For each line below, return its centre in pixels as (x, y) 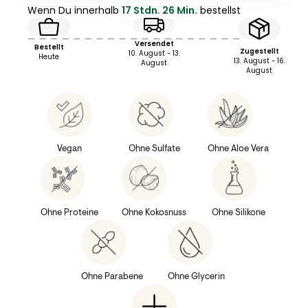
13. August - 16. (259, 60)
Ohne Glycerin (196, 276)
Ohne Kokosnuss (154, 212)
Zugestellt (259, 51)
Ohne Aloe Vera (239, 148)
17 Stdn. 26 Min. (159, 10)
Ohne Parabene (112, 276)
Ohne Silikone (238, 212)
